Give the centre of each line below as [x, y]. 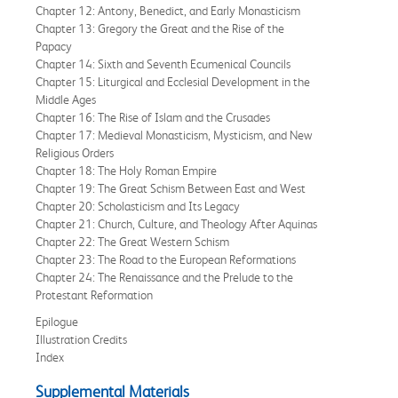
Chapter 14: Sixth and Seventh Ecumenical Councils [164, 64]
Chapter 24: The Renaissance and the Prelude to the [164, 277]
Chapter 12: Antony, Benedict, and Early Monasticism [169, 10]
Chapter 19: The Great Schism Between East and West [172, 188]
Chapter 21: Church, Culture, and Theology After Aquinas [178, 223]
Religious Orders [76, 152]
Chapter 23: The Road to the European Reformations [167, 259]
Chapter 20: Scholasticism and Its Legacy [139, 206]
